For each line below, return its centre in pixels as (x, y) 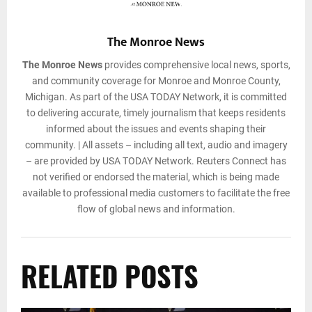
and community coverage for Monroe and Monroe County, (156, 81)
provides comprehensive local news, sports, (196, 65)
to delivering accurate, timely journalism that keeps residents (156, 113)
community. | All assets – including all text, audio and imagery (156, 145)
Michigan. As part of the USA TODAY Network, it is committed (156, 97)
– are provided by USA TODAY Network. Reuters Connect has (156, 161)
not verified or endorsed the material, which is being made (156, 177)
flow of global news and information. (156, 209)
